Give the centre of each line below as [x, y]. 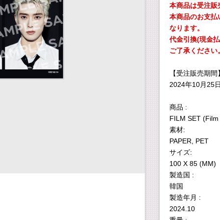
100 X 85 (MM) [193, 164]
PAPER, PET [189, 141]
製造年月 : [185, 197]
